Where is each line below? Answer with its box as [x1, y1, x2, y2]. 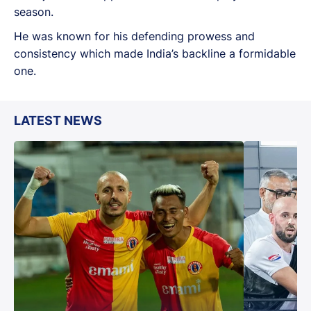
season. [14, 4, 53, 19]
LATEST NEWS [14, 112, 102, 128]
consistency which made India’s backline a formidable [14, 46, 296, 60]
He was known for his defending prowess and [14, 28, 255, 43]
